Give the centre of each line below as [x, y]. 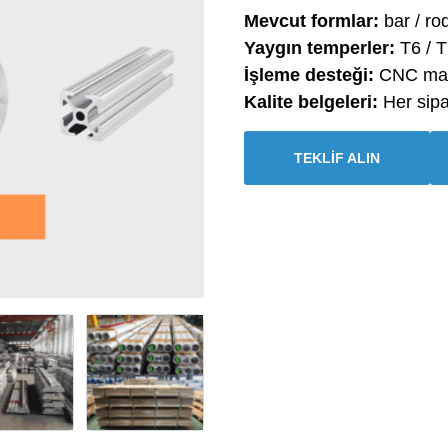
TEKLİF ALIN [337, 157]
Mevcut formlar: [311, 21]
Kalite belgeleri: [311, 102]
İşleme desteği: [309, 75]
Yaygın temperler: [319, 48]
